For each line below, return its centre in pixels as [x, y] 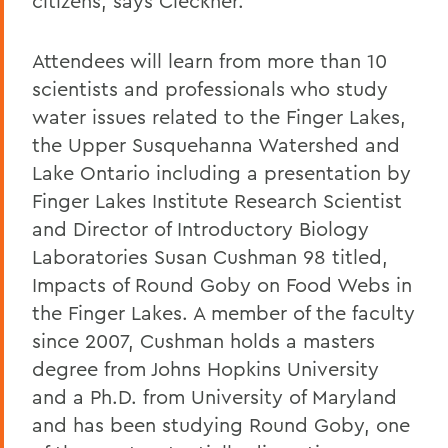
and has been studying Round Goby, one [221, 424]
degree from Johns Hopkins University [205, 368]
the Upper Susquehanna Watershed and [216, 144]
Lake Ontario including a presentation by [221, 172]
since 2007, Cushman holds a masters [203, 340]
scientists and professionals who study [210, 88]
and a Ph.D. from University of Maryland [214, 396]
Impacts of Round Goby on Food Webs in [222, 284]
